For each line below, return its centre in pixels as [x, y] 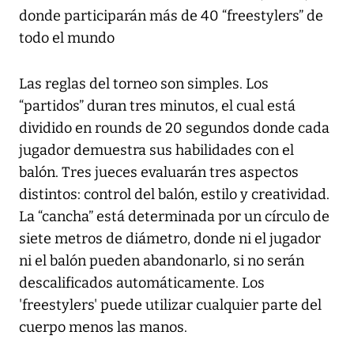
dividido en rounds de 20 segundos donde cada [174, 128]
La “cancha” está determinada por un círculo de [174, 217]
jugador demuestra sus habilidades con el [156, 151]
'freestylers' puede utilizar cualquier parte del [170, 305]
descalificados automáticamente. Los [142, 283]
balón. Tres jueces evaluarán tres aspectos [159, 173]
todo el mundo [67, 38]
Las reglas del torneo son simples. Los [144, 84]
